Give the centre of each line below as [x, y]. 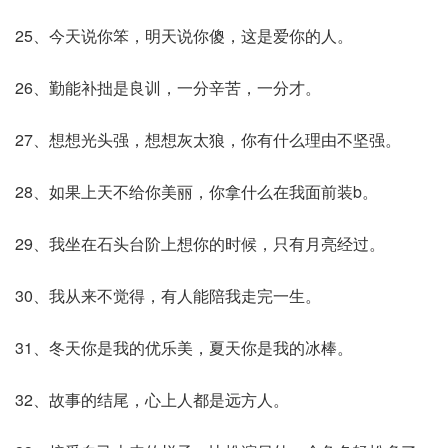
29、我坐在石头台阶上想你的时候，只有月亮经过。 [200, 243]
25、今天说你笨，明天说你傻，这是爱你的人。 [184, 35]
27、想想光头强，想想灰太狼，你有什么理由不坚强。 [208, 139]
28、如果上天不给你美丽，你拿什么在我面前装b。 [196, 191]
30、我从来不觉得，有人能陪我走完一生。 [168, 295]
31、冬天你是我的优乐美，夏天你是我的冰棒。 [184, 347]
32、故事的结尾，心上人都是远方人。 [152, 399]
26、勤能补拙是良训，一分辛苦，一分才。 [168, 87]
